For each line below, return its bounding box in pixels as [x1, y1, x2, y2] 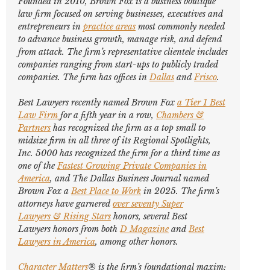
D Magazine [120, 224, 169, 234]
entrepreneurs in [18, 21, 83, 32]
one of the [18, 160, 57, 171]
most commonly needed [136, 21, 225, 32]
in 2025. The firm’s [141, 186, 219, 196]
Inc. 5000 [18, 148, 57, 159]
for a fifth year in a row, [60, 110, 156, 121]
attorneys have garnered [18, 198, 113, 209]
